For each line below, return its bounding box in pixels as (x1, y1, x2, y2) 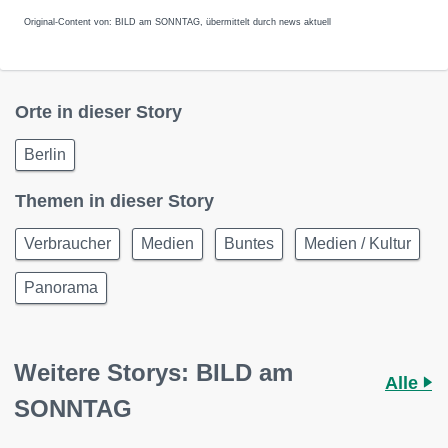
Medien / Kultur (304, 235, 411, 252)
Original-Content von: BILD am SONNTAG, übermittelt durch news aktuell (24, 17, 331, 27)
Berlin (24, 146, 66, 163)
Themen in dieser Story (15, 191, 214, 211)
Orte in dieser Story (15, 102, 182, 122)
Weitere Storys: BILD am (14, 359, 293, 386)
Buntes (224, 235, 274, 252)
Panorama (24, 279, 98, 296)
